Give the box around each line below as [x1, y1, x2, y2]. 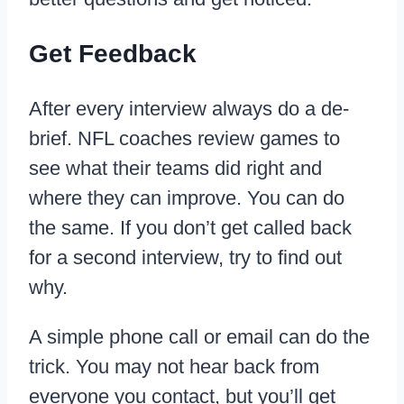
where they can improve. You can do [29, 186, 344, 209]
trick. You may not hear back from [29, 354, 319, 378]
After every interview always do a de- [29, 96, 349, 120]
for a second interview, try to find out [29, 245, 342, 269]
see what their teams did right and [29, 156, 322, 179]
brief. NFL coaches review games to [29, 126, 340, 150]
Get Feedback [29, 39, 197, 68]
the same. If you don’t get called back [29, 216, 352, 239]
